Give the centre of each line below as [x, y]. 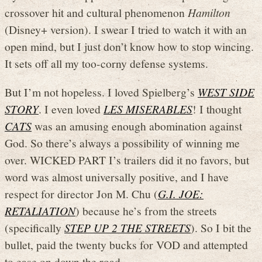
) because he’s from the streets [146, 210]
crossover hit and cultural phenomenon [96, 13]
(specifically [35, 227]
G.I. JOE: [181, 193]
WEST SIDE [226, 92]
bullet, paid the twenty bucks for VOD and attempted [126, 244]
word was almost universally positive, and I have [117, 176]
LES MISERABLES [148, 108]
